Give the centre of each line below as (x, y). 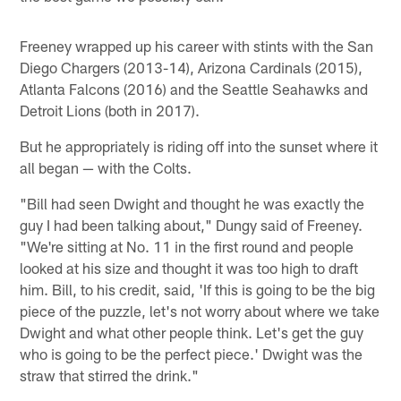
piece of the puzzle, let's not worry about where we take (200, 311)
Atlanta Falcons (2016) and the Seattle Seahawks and (194, 89)
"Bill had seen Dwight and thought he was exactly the (192, 204)
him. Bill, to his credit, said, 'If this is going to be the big (198, 290)
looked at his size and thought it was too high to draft (189, 268)
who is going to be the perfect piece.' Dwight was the (192, 354)
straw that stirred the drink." (110, 375)
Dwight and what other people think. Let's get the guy (192, 333)
